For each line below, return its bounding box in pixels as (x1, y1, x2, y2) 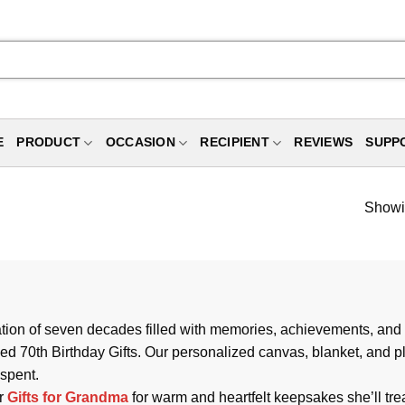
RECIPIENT (200, 136, 269, 149)
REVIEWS (294, 136, 353, 149)
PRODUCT (16, 136, 81, 149)
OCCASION (105, 136, 175, 149)
